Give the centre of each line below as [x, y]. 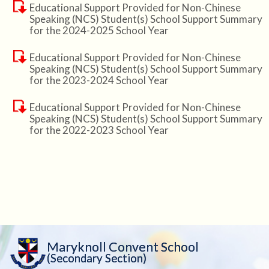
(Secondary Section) [97, 258]
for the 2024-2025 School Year [99, 31]
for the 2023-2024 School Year [99, 80]
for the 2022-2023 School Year [99, 130]
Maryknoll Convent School [123, 246]
